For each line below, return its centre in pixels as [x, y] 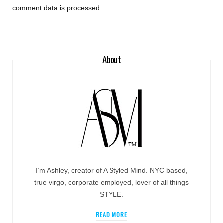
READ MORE [111, 214]
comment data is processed [56, 8]
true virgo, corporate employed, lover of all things [111, 182]
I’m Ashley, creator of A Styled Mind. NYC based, [111, 170]
